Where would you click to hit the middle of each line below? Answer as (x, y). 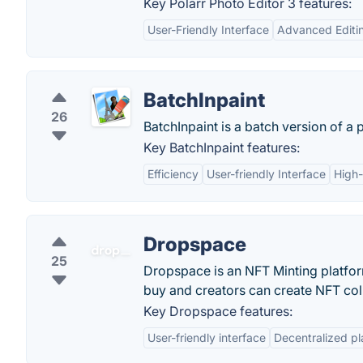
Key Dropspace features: (218, 311)
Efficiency (173, 174)
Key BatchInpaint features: (222, 147)
